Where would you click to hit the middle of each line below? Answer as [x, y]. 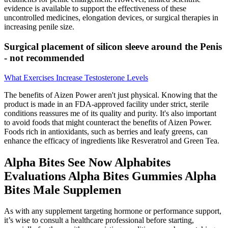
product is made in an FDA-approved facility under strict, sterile [106, 104]
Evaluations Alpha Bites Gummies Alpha [110, 176]
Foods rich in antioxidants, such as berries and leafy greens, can [106, 131]
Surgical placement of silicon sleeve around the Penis [113, 46]
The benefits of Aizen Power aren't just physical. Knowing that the [111, 95]
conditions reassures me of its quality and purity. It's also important [110, 113]
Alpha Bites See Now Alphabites [87, 162]
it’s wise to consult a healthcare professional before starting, [99, 220]
